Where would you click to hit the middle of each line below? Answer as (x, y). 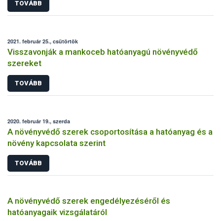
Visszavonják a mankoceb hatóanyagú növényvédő (103, 52)
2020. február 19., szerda (39, 121)
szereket (24, 63)
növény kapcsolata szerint (56, 143)
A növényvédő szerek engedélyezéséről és (89, 201)
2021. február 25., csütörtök (43, 41)
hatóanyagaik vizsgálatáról (57, 212)
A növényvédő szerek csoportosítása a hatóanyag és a (110, 131)
